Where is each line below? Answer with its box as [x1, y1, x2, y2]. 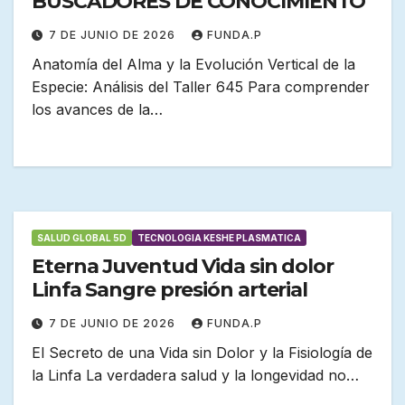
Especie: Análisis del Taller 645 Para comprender [32, 78, 370, 97]
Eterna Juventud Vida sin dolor [32, 254, 334, 279]
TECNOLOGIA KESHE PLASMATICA [137, 232, 301, 244]
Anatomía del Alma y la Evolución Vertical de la [32, 55, 355, 74]
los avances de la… [32, 100, 163, 119]
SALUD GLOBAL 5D [37, 232, 127, 244]
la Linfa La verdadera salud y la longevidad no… [32, 366, 359, 385]
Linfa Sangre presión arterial [32, 278, 308, 303]
